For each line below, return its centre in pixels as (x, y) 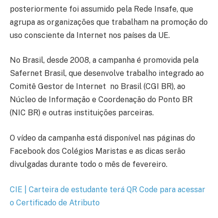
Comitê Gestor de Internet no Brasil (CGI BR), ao (98, 87)
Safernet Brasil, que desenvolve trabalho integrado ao (107, 73)
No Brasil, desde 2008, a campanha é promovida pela (104, 60)
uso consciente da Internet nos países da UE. (90, 35)
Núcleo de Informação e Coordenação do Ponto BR (101, 100)
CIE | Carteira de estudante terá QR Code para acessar (108, 189)
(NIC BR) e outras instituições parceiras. (82, 113)
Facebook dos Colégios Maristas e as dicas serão (98, 151)
